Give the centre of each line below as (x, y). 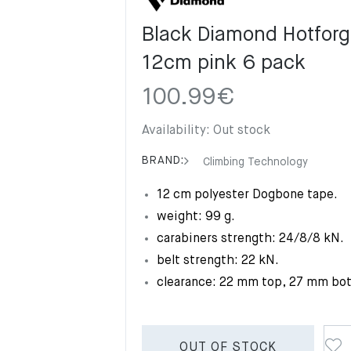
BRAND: (163, 161)
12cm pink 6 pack (224, 63)
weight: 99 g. (196, 217)
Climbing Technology (254, 162)
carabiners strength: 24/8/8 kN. (250, 239)
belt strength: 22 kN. (218, 261)
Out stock (242, 131)
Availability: (177, 131)
